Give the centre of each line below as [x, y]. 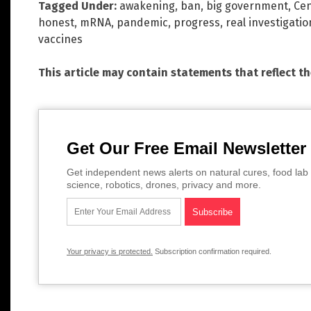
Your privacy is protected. [110, 252]
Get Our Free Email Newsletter [186, 149]
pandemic [142, 23]
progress [197, 23]
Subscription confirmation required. [212, 252]
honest [56, 23]
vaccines [60, 40]
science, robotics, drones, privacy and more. [164, 185]
